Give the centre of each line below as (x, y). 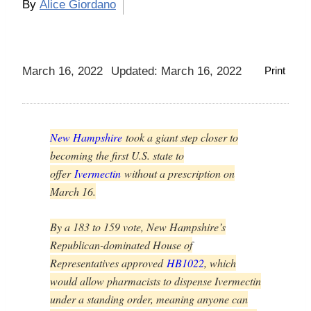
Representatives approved (108, 263)
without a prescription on (178, 174)
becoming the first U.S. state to (117, 155)
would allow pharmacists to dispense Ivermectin (155, 281)
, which (220, 263)
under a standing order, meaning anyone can (149, 299)
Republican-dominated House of (121, 245)
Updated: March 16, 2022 (176, 72)
